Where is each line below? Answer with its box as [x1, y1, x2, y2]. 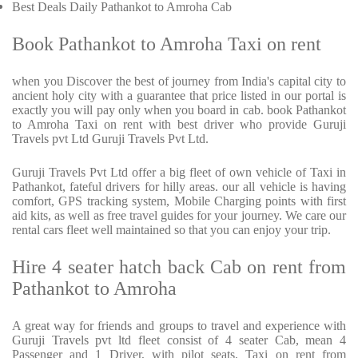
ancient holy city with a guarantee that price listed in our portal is [12, 89, 346, 103]
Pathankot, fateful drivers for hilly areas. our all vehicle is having [12, 180, 346, 194]
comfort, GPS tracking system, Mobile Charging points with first [12, 194, 346, 209]
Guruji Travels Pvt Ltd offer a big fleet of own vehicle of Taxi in [12, 165, 346, 180]
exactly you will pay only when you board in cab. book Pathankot [12, 103, 346, 117]
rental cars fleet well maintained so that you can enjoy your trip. [12, 223, 331, 237]
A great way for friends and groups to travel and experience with [12, 319, 346, 333]
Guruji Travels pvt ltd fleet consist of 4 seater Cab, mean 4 [12, 333, 346, 348]
